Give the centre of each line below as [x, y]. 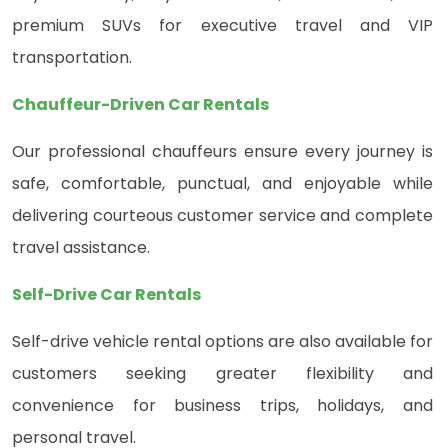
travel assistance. [81, 248]
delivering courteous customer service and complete [222, 216]
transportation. [72, 58]
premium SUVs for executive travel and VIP [222, 26]
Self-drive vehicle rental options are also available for [222, 342]
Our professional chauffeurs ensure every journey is [222, 152]
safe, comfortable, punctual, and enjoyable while [222, 184]
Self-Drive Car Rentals [106, 295]
